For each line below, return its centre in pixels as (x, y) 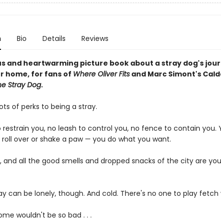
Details (54, 38)
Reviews (95, 38)
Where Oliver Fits (101, 74)
